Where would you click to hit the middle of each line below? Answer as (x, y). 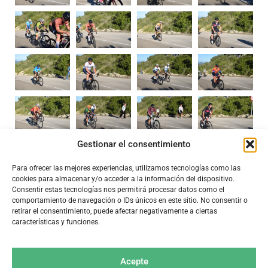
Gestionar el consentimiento (134, 144)
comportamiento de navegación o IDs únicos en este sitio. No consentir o (130, 200)
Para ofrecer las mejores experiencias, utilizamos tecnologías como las (126, 168)
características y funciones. (56, 222)
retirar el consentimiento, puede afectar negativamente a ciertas (115, 211)
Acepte (134, 261)
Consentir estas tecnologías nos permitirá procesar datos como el (118, 189)
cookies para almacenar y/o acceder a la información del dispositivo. (123, 179)
